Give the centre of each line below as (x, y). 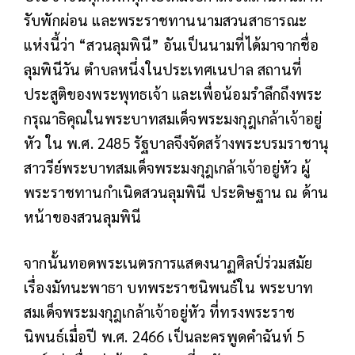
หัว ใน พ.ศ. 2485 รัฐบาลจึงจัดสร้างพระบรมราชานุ (177, 142)
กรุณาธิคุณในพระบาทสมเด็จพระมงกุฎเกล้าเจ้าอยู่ (173, 118)
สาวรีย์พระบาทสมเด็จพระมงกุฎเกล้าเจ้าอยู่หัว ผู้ (167, 167)
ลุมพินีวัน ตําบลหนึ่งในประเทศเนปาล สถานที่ (163, 69)
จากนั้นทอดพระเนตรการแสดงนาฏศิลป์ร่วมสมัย (168, 262)
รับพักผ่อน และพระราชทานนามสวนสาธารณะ (165, 19)
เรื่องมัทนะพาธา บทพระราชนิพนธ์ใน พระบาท (169, 286)
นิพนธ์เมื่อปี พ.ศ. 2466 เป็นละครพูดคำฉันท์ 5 (164, 336)
